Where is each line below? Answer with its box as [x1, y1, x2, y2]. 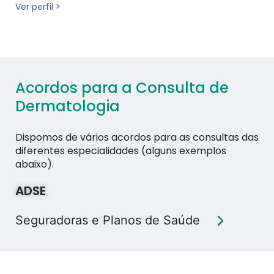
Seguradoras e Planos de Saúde [15, 213, 200, 228]
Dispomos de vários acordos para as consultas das [15, 130, 259, 144]
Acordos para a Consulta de [15, 77, 229, 98]
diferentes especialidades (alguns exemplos [15, 143, 226, 158]
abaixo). [15, 157, 54, 171]
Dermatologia [15, 95, 120, 116]
